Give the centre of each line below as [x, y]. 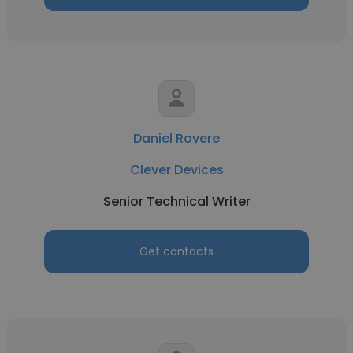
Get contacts [176, 251]
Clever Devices [176, 170]
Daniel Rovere [176, 138]
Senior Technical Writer [176, 201]
